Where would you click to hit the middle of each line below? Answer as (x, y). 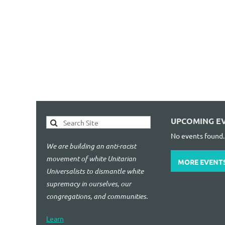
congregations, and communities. (97, 196)
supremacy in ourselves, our (89, 184)
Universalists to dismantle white (95, 171)
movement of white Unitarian (91, 159)
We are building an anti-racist (91, 146)
